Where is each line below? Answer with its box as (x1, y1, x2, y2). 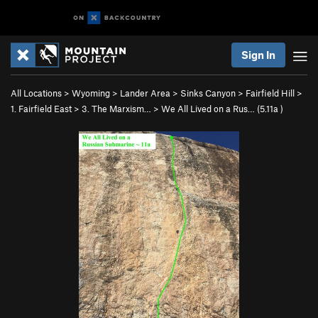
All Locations (11, 87, 62, 99)
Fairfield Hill (246, 87, 295, 99)
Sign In (241, 48, 275, 61)
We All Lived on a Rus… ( (161, 103, 260, 114)
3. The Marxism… (82, 103, 151, 114)
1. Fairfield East (11, 103, 72, 114)
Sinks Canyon (180, 87, 236, 99)
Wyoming (72, 87, 110, 99)
